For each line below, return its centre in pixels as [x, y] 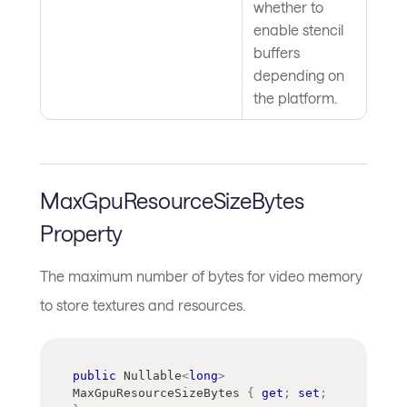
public [94, 375]
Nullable [153, 375]
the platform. [295, 98]
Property [82, 233]
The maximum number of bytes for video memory [201, 275]
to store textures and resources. [143, 304]
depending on [299, 75]
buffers [277, 53]
